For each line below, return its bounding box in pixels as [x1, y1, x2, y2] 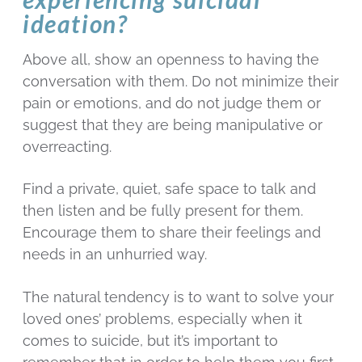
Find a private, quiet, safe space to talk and [23, 180, 316, 198]
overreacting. [23, 137, 112, 155]
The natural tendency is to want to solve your [23, 288, 334, 305]
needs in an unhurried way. [23, 246, 207, 263]
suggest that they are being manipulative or [23, 116, 322, 133]
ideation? [23, 8, 128, 38]
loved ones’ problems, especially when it [23, 309, 302, 327]
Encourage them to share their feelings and [23, 224, 321, 242]
